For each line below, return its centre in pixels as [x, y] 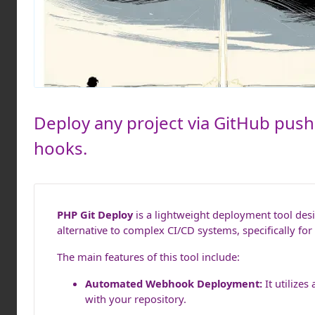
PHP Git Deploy [95, 214]
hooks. [60, 148]
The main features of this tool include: [148, 257]
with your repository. [136, 299]
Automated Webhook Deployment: [174, 283]
